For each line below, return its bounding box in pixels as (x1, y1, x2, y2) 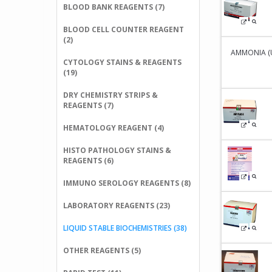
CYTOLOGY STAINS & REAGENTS (63, 57, 182, 67)
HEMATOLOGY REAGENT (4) (63, 123, 164, 133)
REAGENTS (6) (63, 155, 114, 166)
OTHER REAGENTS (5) (63, 245, 141, 256)
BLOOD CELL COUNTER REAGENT (63, 24, 184, 35)
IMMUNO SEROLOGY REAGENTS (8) (63, 178, 191, 188)
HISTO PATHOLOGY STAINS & (63, 145, 171, 155)
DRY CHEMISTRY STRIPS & (63, 90, 158, 100)
